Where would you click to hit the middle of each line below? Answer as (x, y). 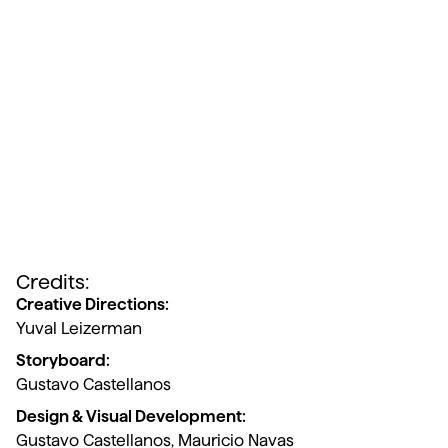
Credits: (53, 282)
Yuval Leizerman (79, 329)
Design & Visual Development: (131, 417)
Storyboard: (63, 361)
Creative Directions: (92, 305)
